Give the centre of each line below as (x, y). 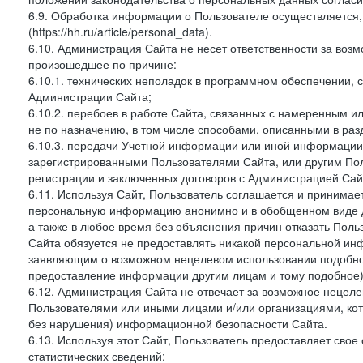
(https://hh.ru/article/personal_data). (120, 32)
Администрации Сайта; (90, 96)
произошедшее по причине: (102, 64)
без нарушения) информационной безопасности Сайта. (178, 323)
